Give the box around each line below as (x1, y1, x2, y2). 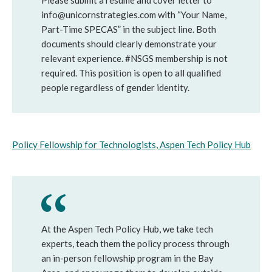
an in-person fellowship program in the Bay (41, 253, 214, 263)
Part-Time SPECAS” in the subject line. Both (41, 24, 216, 35)
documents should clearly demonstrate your (41, 38, 217, 49)
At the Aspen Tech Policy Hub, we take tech (41, 223, 213, 234)
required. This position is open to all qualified (41, 67, 221, 78)
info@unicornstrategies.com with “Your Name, (41, 9, 226, 20)
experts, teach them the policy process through (41, 238, 229, 249)
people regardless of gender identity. (41, 82, 189, 93)
